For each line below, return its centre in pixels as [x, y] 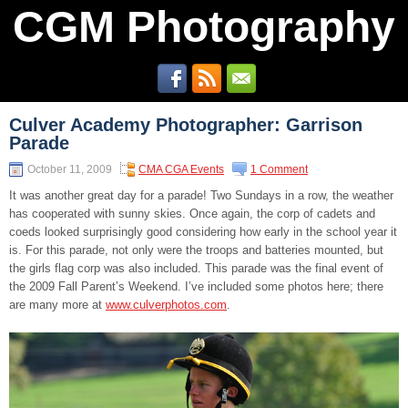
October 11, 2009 [70, 169]
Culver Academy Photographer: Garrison [186, 125]
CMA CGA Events [181, 169]
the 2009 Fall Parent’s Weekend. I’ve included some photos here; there [196, 286]
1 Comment [279, 169]
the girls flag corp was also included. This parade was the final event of [196, 268]
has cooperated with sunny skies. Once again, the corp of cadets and [192, 214]
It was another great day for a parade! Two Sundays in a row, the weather [201, 195]
